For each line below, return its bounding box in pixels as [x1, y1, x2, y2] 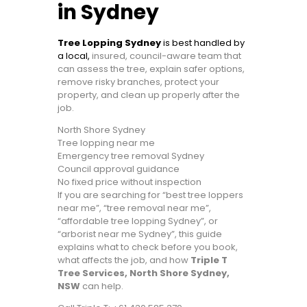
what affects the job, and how [58, 254, 191, 267]
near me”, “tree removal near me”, [58, 201, 211, 215]
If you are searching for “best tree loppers [58, 188, 243, 202]
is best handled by [161, 36, 245, 50]
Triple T [191, 254, 228, 267]
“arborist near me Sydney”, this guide [58, 228, 222, 241]
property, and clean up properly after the [58, 88, 240, 102]
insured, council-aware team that [90, 49, 241, 63]
